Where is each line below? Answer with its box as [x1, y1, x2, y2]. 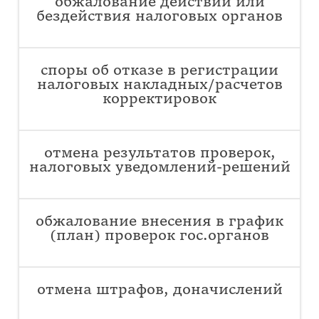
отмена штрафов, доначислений [36, 283, 283, 298]
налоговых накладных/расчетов [36, 78, 283, 93]
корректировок [103, 93, 216, 108]
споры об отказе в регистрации [41, 64, 278, 79]
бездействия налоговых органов [36, 10, 283, 25]
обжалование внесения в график [36, 215, 283, 230]
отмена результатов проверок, [43, 147, 276, 162]
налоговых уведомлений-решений [28, 161, 291, 176]
